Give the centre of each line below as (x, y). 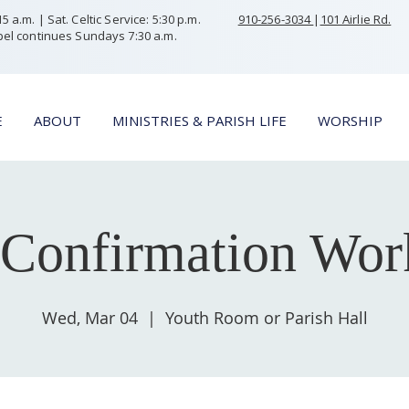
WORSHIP (350, 120)
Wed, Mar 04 (89, 317)
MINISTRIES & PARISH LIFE (199, 120)
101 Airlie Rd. (356, 19)
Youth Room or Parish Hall (266, 317)
